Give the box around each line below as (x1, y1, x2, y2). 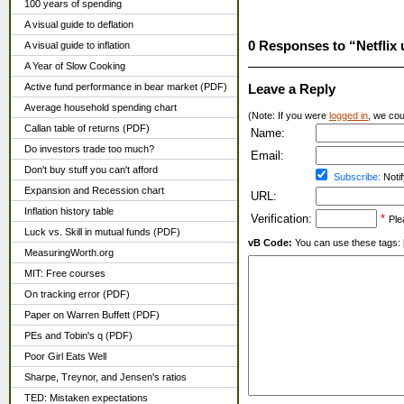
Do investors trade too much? (24, 143, 154, 154)
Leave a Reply (248, 81, 335, 97)
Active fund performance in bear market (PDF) (24, 81, 227, 92)
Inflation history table (24, 206, 114, 216)
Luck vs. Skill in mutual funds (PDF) (24, 226, 180, 237)
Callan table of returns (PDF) (24, 123, 150, 133)
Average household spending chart (24, 102, 177, 113)
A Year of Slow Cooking (24, 60, 125, 71)
